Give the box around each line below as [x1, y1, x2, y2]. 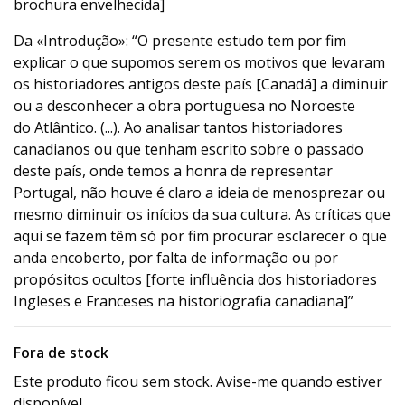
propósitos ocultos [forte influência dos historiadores [14, 269, 377, 289]
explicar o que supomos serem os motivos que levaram [14, 52, 385, 72]
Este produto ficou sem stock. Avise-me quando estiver [14, 372, 382, 391]
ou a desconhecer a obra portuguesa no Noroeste [14, 96, 355, 116]
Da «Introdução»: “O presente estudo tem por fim [14, 31, 346, 51]
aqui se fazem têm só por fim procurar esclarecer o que [14, 226, 387, 246]
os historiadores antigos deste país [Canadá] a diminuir [14, 74, 388, 94]
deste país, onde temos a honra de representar [14, 161, 333, 181]
